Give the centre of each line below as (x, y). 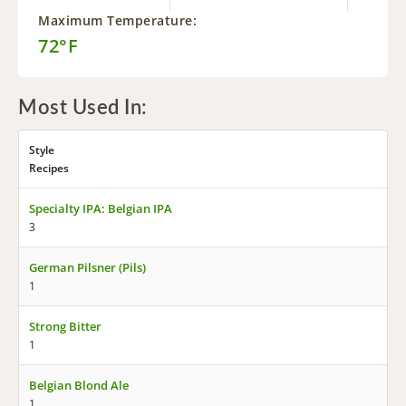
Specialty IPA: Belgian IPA (101, 208)
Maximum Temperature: (117, 20)
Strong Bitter (65, 326)
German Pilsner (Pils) (87, 267)
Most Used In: (83, 108)
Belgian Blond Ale (79, 385)
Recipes (49, 168)
